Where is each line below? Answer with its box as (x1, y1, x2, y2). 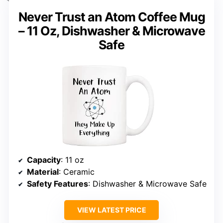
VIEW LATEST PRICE (77, 205, 146, 214)
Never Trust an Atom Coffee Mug (18, 9, 205, 25)
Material (27, 166, 59, 177)
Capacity (27, 154, 61, 165)
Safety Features (27, 178, 88, 189)
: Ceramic (59, 166, 95, 177)
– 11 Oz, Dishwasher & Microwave (18, 23, 205, 39)
